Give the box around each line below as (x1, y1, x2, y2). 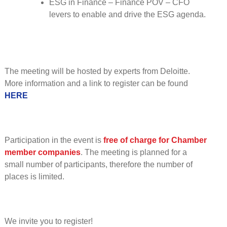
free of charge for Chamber (103, 135, 207, 144)
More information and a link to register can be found (4, 79, 188, 88)
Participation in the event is (4, 135, 103, 144)
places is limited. (4, 172, 64, 181)
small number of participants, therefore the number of (4, 160, 193, 169)
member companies (4, 147, 81, 157)
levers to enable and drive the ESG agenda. (49, 10, 206, 19)
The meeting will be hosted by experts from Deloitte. (4, 66, 190, 75)
